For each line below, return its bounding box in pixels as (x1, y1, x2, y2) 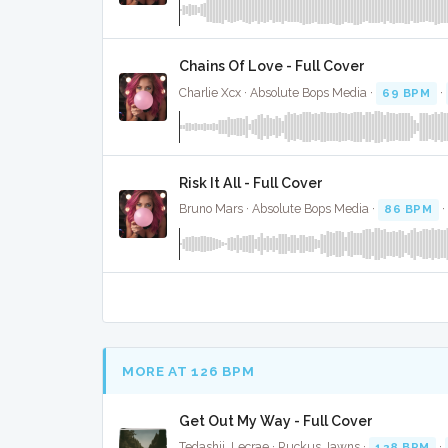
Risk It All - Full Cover (179, 174, 323, 191)
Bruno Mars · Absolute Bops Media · (179, 202, 378, 217)
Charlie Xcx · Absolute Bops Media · (179, 85, 376, 100)
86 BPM (384, 202, 433, 217)
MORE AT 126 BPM (122, 362, 255, 379)
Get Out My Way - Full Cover (179, 413, 373, 430)
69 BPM (382, 85, 431, 100)
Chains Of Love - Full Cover (179, 58, 365, 75)
